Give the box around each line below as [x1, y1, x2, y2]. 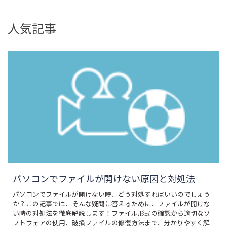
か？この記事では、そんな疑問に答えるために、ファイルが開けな [13, 198, 210, 208]
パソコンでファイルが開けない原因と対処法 [13, 171, 195, 185]
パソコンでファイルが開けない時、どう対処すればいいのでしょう [13, 188, 210, 199]
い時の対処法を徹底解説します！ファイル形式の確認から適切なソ [13, 208, 210, 218]
